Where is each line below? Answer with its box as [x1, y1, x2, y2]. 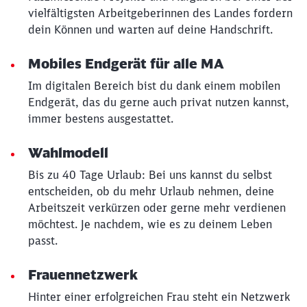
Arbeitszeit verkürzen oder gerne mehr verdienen [28, 201, 286, 214]
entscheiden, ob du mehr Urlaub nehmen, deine [28, 184, 274, 198]
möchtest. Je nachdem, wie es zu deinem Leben [28, 217, 272, 231]
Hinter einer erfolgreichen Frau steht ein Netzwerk [28, 290, 290, 304]
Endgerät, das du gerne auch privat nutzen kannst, [28, 95, 289, 109]
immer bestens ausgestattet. [28, 112, 173, 125]
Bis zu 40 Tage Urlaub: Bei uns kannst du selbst [28, 168, 272, 182]
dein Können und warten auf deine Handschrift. [28, 23, 273, 36]
